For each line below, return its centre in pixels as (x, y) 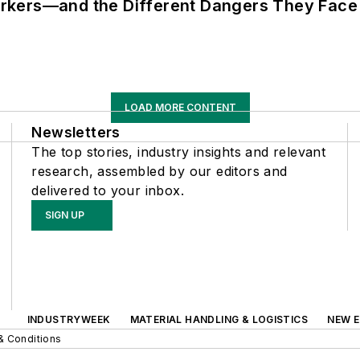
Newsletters (76, 132)
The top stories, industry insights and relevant (179, 151)
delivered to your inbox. (108, 190)
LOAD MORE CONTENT (180, 107)
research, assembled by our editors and (160, 171)
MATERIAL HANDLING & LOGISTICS (219, 319)
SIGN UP (65, 215)
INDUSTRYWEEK (69, 319)
